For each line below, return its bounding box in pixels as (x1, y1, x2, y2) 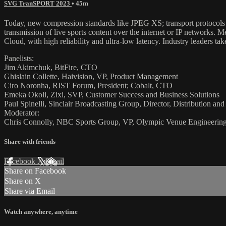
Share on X (5, 177, 41, 186)
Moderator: (4, 108, 39, 118)
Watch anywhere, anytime (4, 207, 78, 215)
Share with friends (4, 138, 55, 146)
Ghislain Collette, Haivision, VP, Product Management (4, 72, 178, 81)
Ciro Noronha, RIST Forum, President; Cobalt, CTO (4, 81, 173, 90)
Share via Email (5, 187, 55, 196)
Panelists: (4, 54, 34, 63)
